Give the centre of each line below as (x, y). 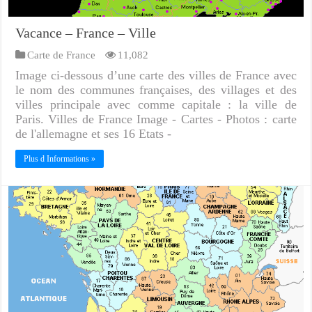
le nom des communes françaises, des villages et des (156, 89)
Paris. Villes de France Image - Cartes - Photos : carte (156, 119)
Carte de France (62, 54)
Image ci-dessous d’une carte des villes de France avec (156, 75)
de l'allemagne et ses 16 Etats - (94, 133)
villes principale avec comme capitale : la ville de (156, 104)
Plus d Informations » (60, 158)
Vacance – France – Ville (86, 32)
